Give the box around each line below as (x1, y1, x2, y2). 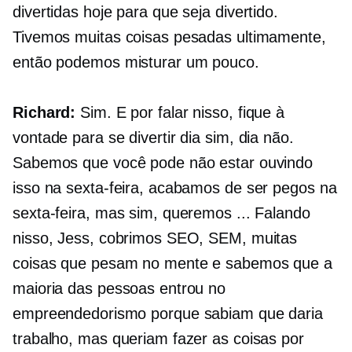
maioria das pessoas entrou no (13, 280, 226, 298)
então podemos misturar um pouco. (13, 53, 259, 71)
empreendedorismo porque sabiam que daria (13, 305, 323, 323)
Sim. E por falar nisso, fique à (75, 104, 285, 122)
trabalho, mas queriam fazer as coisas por (13, 330, 304, 348)
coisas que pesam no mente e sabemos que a (13, 255, 332, 273)
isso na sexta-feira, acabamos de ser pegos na (13, 179, 337, 197)
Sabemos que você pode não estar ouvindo (13, 154, 313, 172)
